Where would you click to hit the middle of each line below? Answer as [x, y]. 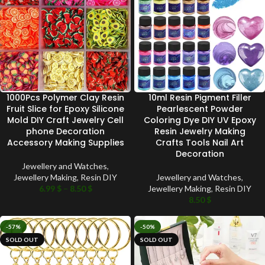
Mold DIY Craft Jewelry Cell [65, 120]
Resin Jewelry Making [200, 131]
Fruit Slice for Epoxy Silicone [65, 109]
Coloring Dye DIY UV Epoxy [200, 120]
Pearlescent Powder [200, 109]
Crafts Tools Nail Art [200, 142]
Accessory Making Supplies [65, 142]
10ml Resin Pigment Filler [200, 97]
